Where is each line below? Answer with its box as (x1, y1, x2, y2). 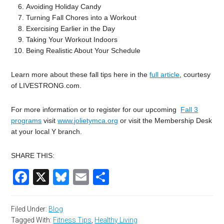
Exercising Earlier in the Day (26, 24, 115, 32)
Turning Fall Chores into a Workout (26, 13, 137, 21)
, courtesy (179, 70, 211, 78)
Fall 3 (180, 105, 198, 113)
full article (149, 70, 180, 78)
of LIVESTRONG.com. (11, 81, 82, 89)
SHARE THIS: (11, 151, 55, 159)
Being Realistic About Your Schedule (26, 46, 141, 54)
